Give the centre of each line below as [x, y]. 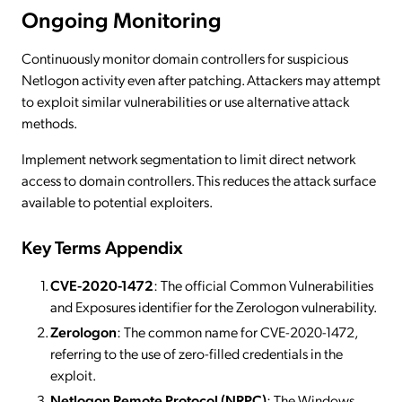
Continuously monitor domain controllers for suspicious [185, 58]
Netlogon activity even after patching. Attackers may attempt [201, 80]
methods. [49, 123]
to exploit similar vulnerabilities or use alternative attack [185, 101]
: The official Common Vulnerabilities [263, 285]
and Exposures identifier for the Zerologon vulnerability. [214, 306]
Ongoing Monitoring [122, 19]
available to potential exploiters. [117, 202]
